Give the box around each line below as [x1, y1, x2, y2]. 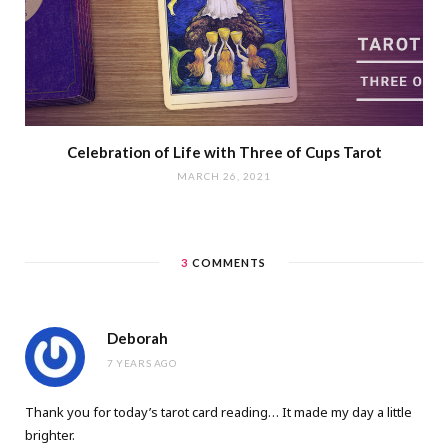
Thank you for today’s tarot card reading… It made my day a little [25, 402, 412, 421]
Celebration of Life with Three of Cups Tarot [66, 142, 382, 161]
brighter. [25, 425, 75, 444]
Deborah [107, 328, 168, 347]
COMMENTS [188, 255, 267, 269]
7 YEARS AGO [107, 356, 177, 369]
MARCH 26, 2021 [177, 169, 271, 182]
